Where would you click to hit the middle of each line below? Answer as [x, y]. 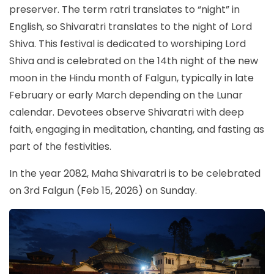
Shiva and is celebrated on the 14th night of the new [134, 61]
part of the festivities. [61, 146]
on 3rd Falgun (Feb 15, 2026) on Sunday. [103, 191]
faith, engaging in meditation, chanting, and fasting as [137, 129]
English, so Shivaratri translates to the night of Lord [131, 27]
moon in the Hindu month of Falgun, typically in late [131, 78]
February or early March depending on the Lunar [126, 95]
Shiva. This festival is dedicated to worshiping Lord [128, 44]
